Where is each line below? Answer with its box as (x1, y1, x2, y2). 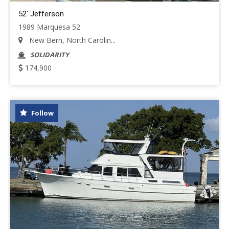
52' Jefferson (18, 9, 64, 18)
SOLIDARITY (30, 50, 69, 59)
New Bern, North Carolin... (27, 35, 116, 45)
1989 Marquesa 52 (18, 22, 80, 32)
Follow (30, 108, 54, 118)
